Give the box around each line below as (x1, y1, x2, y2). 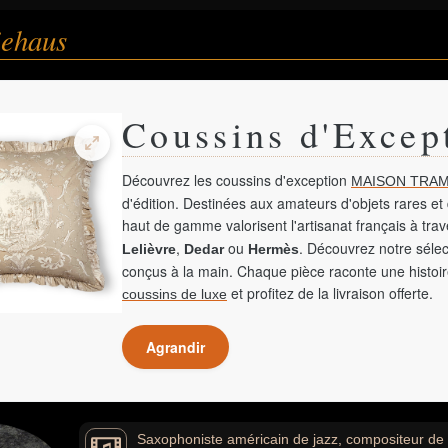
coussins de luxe (122, 286, 227, 302)
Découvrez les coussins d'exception (122, 170, 351, 190)
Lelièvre (122, 241, 176, 257)
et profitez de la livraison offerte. (227, 283, 433, 303)
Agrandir (146, 337, 205, 357)
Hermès (248, 241, 299, 257)
